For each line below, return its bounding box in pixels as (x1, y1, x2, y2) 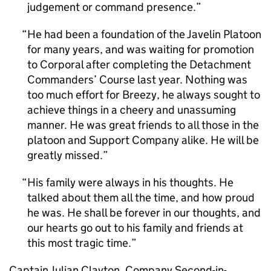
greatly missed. (27, 148, 103, 162)
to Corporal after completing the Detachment (27, 57, 251, 71)
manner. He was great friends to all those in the (27, 118, 259, 132)
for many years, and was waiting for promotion (27, 42, 254, 56)
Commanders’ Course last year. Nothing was (27, 73, 247, 87)
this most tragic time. (27, 236, 131, 250)
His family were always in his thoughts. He (27, 175, 233, 189)
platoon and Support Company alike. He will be (27, 133, 259, 147)
